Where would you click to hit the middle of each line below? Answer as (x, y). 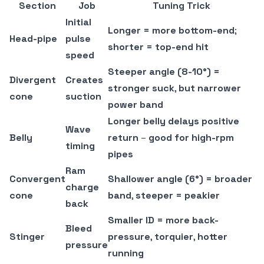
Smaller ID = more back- (163, 220)
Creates (84, 80)
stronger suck (141, 88)
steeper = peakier (178, 196)
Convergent (37, 179)
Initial (78, 22)
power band (136, 105)
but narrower (210, 88)
